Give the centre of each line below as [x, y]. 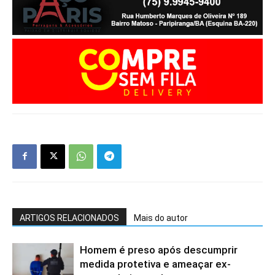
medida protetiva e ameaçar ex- [155, 264]
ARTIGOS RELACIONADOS [69, 218]
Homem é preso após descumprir [159, 250]
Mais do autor [161, 218]
